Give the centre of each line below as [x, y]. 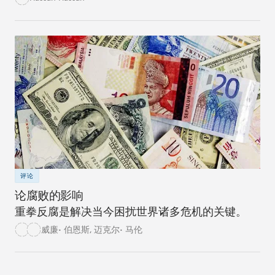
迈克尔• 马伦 [118, 229]
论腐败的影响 [49, 196]
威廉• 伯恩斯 [65, 229]
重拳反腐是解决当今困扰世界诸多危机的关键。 [131, 212]
